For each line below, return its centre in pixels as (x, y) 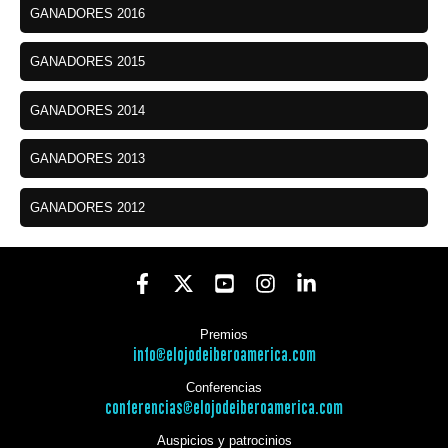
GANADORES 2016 (87, 13)
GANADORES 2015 (87, 62)
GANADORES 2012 (87, 207)
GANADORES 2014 (87, 110)
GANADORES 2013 (87, 159)
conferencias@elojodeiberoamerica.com (224, 409)
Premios (224, 335)
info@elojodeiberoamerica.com (224, 356)
